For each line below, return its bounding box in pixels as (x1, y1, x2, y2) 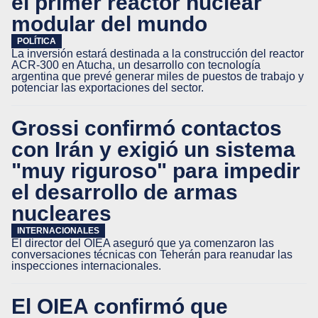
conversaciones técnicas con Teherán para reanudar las (11, 248, 292, 261)
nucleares (11, 201, 111, 225)
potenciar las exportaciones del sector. (11, 82, 204, 94)
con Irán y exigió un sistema (11, 137, 295, 161)
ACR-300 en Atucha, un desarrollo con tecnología (11, 59, 261, 71)
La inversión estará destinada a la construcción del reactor (11, 48, 304, 60)
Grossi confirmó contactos (11, 116, 282, 140)
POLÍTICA (17, 36, 56, 46)
